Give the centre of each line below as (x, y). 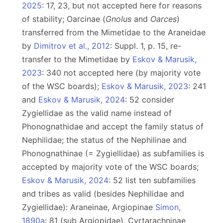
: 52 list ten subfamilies (152, 180)
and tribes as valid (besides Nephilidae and (103, 194)
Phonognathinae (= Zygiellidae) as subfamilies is (113, 153)
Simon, (168, 207)
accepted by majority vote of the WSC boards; (110, 167)
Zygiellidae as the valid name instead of (97, 113)
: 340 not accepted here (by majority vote (121, 73)
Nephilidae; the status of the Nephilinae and (104, 140)
